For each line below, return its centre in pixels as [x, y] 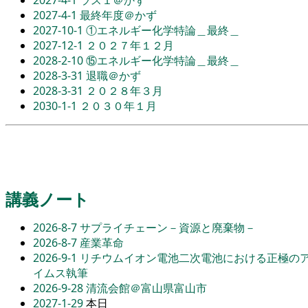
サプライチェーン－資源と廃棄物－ [168, 228]
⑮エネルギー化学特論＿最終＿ [163, 60]
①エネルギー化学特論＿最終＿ [163, 30]
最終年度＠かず [118, 15]
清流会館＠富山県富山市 [146, 288]
